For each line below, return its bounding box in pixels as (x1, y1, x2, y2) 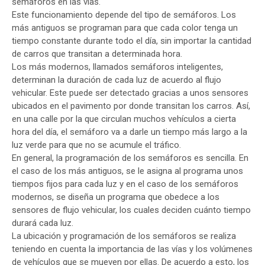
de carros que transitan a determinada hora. (12, 49, 182, 59)
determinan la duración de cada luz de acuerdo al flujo (12, 75, 221, 85)
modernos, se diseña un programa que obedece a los (12, 192, 219, 202)
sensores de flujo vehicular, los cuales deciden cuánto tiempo (12, 205, 251, 215)
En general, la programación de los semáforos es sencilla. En (12, 153, 248, 163)
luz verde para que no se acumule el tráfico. (12, 140, 181, 150)
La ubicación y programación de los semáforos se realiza (12, 231, 236, 241)
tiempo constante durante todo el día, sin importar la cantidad (12, 35, 251, 46)
